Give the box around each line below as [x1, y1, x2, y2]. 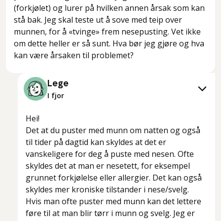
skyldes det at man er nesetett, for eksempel [26, 160, 190, 172]
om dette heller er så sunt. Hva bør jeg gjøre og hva [14, 38, 204, 49]
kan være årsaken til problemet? [14, 50, 134, 61]
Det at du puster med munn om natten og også [26, 125, 200, 136]
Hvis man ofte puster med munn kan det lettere [26, 196, 201, 207]
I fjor [47, 91, 64, 101]
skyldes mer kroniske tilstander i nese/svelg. [26, 184, 189, 195]
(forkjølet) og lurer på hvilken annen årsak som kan [14, 2, 205, 14]
